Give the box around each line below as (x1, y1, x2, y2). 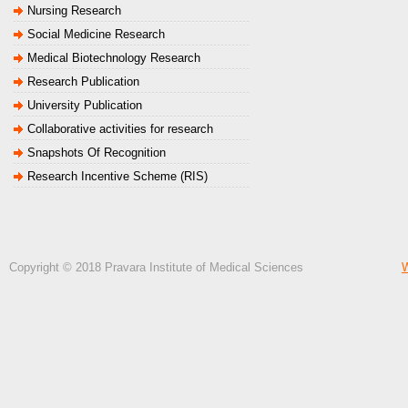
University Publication (27, 98, 142, 112)
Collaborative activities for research (27, 122, 213, 136)
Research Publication (27, 75, 139, 88)
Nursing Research (27, 4, 121, 17)
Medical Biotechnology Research (27, 51, 200, 65)
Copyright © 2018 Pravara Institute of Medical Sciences (9, 260, 402, 274)
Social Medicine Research (27, 27, 165, 41)
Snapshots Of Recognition (27, 146, 166, 159)
